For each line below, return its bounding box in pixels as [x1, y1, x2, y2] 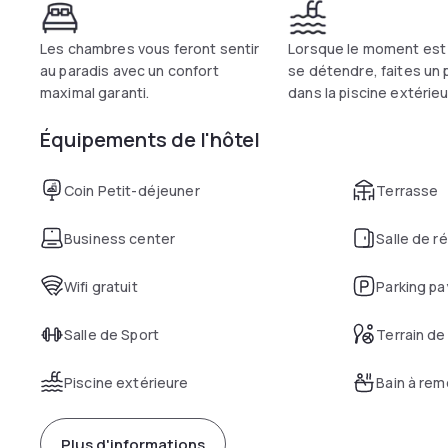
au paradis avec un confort [40, 61, 219, 80]
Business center [64, 229, 176, 248]
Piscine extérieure [64, 373, 189, 392]
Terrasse [376, 181, 439, 200]
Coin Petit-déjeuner [64, 181, 200, 200]
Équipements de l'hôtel [40, 126, 260, 153]
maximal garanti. [40, 83, 150, 102]
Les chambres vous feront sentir [40, 39, 260, 58]
